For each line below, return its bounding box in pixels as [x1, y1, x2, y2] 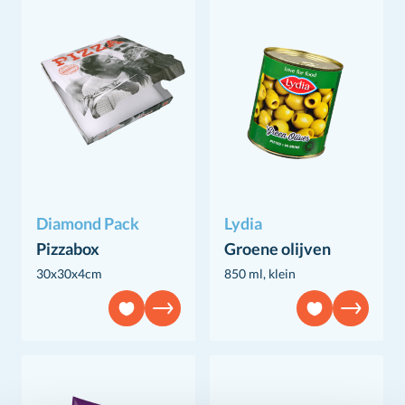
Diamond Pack [36, 212, 139, 233]
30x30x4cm [36, 265, 102, 281]
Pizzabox [36, 238, 99, 259]
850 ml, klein [224, 265, 296, 281]
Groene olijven [224, 238, 331, 259]
